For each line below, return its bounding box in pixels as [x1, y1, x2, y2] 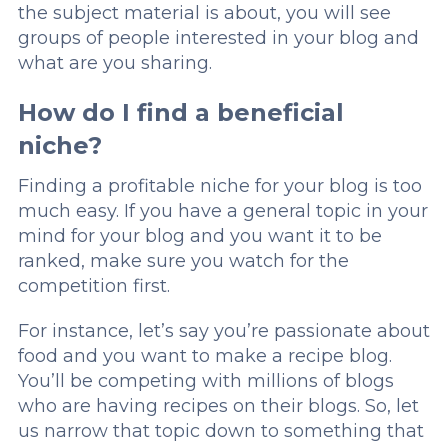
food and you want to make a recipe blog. [17, 345, 392, 368]
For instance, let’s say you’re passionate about [17, 320, 430, 343]
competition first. [17, 275, 170, 298]
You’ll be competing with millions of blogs [17, 370, 394, 393]
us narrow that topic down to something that [17, 420, 424, 443]
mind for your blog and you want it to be [17, 225, 382, 248]
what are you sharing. [17, 52, 212, 75]
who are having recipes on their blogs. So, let [17, 395, 419, 418]
